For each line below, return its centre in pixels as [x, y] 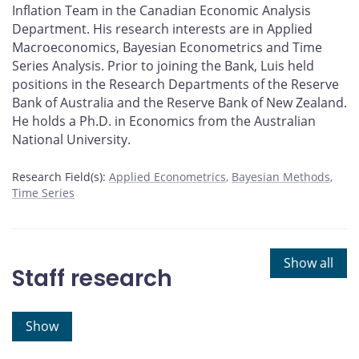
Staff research [92, 279]
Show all [309, 263]
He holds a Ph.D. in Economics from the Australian [164, 121]
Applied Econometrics [167, 177]
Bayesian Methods [281, 177]
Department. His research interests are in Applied [162, 29]
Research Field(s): [59, 177]
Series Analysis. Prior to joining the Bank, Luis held [163, 66]
